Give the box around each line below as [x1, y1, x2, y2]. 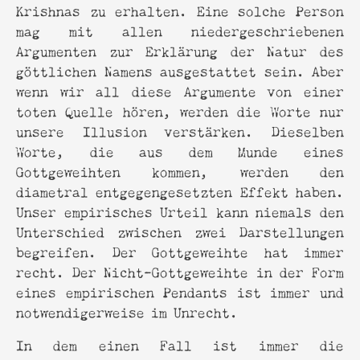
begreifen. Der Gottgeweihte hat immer [16, 239, 344, 262]
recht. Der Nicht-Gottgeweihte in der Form [16, 260, 344, 282]
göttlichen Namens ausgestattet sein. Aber [16, 59, 344, 81]
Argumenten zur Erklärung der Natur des [16, 39, 344, 61]
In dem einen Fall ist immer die [16, 333, 344, 355]
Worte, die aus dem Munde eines [16, 139, 344, 162]
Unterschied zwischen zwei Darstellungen [16, 219, 344, 242]
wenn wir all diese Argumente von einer [16, 79, 344, 101]
